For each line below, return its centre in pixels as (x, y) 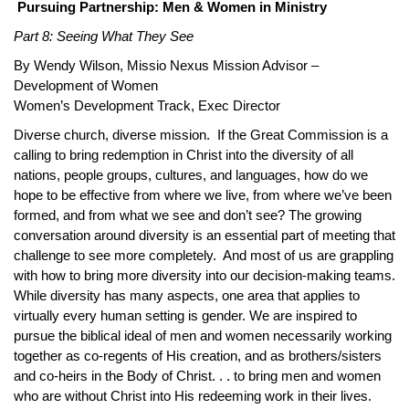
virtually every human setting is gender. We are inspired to (185, 315)
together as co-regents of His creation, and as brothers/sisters (198, 356)
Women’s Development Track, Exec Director (147, 105)
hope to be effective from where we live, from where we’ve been (203, 195)
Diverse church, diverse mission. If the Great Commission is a (201, 135)
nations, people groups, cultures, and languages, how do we (191, 175)
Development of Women (86, 85)
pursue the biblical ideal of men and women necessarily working (203, 336)
